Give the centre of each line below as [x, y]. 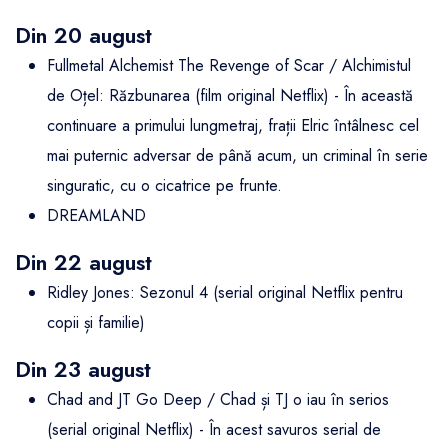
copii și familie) [96, 323]
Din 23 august [83, 370]
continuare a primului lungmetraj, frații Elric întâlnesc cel [233, 126]
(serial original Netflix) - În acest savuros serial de [214, 430]
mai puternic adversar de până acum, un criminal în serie [237, 156]
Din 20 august [83, 36]
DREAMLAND [96, 216]
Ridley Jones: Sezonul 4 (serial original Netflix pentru [225, 293]
